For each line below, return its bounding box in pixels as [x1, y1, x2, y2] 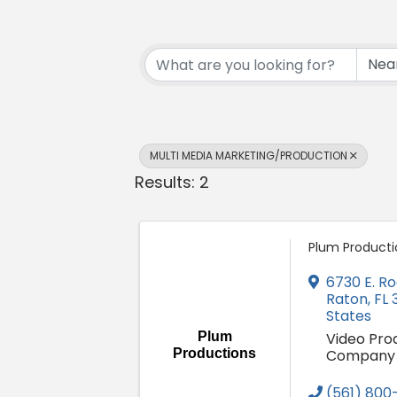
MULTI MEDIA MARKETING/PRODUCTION [150, 148, 347, 164]
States [325, 306, 371, 327]
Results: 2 [135, 171, 209, 194]
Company [325, 346, 395, 367]
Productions [173, 346, 257, 362]
